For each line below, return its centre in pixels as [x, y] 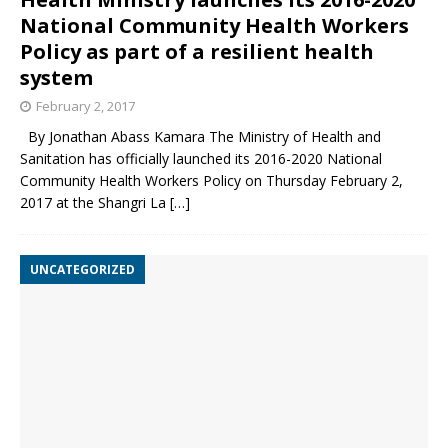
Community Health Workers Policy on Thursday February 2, [211, 181]
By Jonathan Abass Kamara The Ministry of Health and [200, 137]
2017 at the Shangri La [95, 203]
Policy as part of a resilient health [197, 52]
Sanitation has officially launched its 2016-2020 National [201, 159]
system [56, 78]
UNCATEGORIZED [82, 270]
